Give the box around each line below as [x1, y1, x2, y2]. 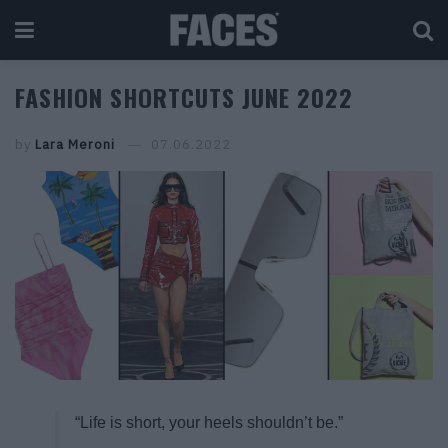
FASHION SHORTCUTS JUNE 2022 [15, 79, 353, 115]
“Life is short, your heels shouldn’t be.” [75, 414, 343, 431]
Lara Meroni [35, 136, 115, 153]
